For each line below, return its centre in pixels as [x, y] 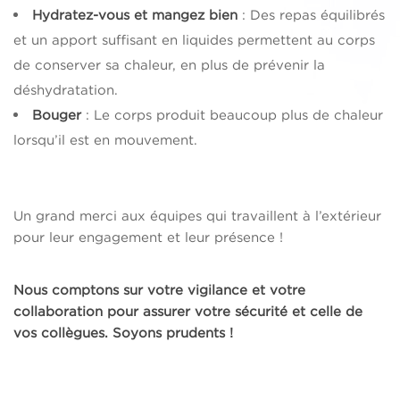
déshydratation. [66, 90]
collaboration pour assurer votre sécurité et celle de [188, 312]
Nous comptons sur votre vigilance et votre [159, 290]
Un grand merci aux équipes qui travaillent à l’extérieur [197, 216]
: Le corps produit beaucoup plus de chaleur [232, 115]
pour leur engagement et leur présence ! [148, 237]
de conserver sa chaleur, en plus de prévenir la [169, 65]
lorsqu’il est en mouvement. [105, 140]
